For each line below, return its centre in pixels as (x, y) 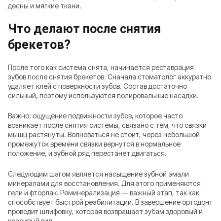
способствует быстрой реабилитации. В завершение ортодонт (110, 202)
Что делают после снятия (84, 29)
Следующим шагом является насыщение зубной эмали (98, 174)
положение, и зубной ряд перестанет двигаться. (87, 153)
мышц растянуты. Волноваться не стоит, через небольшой (104, 135)
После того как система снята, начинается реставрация (101, 67)
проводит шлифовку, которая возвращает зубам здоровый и (105, 211)
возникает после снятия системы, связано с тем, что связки (107, 125)
